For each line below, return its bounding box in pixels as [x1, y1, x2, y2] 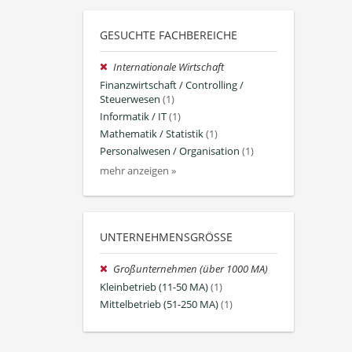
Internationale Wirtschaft [113, 60, 225, 75]
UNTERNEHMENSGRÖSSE [100, 229, 226, 245]
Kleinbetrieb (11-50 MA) [100, 280, 208, 294]
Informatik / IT [100, 109, 167, 123]
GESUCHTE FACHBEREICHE [100, 27, 237, 43]
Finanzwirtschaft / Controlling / [100, 78, 244, 92]
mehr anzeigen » [100, 164, 176, 178]
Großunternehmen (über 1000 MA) [113, 262, 269, 277]
